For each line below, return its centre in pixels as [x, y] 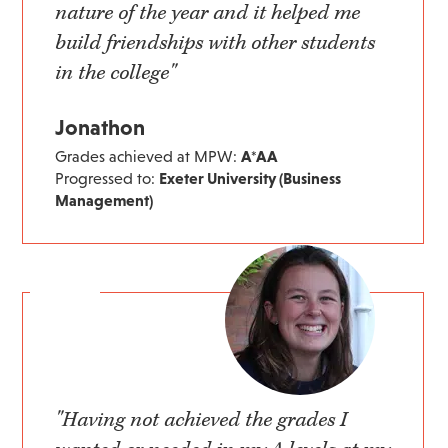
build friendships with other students [215, 43]
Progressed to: [107, 178]
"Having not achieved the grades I [201, 420]
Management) [104, 200]
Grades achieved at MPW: [148, 156]
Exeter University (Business [250, 178]
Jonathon [100, 128]
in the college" [116, 73]
